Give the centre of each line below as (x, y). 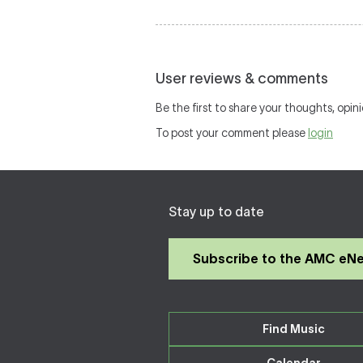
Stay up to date (216, 211)
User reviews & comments (242, 79)
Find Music (294, 329)
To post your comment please (232, 133)
